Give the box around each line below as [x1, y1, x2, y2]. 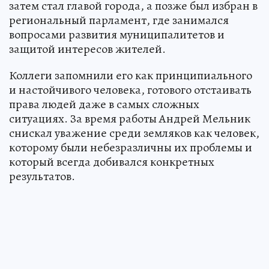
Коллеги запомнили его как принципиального [9, 67, 252, 83]
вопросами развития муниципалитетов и [9, 26, 225, 43]
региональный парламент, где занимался [9, 11, 229, 28]
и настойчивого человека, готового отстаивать [9, 81, 252, 98]
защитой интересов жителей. [9, 40, 166, 57]
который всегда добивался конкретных [9, 153, 214, 170]
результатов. [9, 168, 75, 184]
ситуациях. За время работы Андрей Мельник [9, 110, 250, 127]
